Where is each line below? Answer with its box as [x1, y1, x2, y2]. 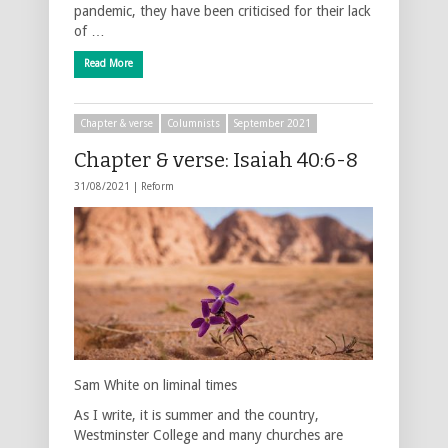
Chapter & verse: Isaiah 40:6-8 [74, 147, 358, 172]
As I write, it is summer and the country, [74, 406, 319, 423]
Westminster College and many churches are [74, 426, 343, 443]
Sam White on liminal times [74, 376, 237, 393]
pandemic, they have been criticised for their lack [74, 2, 371, 19]
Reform [141, 180, 174, 192]
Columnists [167, 117, 220, 129]
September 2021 [234, 117, 311, 129]
